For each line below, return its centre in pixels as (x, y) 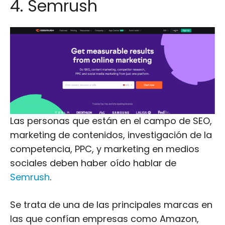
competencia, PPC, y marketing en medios (105, 149)
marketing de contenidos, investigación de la (111, 135)
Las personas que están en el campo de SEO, (111, 121)
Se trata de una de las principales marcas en (111, 205)
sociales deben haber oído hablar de (93, 163)
